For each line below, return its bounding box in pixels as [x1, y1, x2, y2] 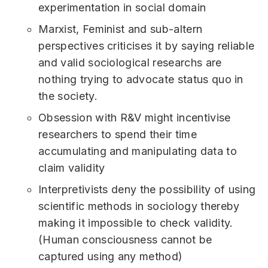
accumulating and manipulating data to [38, 145, 237, 158]
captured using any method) [38, 250, 183, 263]
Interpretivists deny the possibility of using [38, 183, 256, 196]
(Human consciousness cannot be [38, 233, 212, 246]
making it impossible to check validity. [38, 217, 233, 230]
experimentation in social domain [38, 1, 206, 14]
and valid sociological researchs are [38, 56, 222, 69]
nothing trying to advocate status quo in [38, 73, 243, 86]
